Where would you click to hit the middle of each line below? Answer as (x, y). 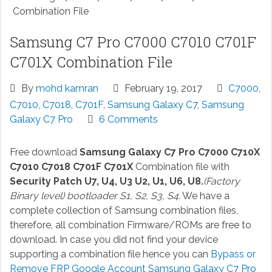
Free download (44, 152)
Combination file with (182, 167)
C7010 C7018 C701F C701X (72, 167)
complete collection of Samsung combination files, (124, 211)
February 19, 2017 (162, 89)
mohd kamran (67, 89)
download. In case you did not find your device (114, 240)
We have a (205, 196)
